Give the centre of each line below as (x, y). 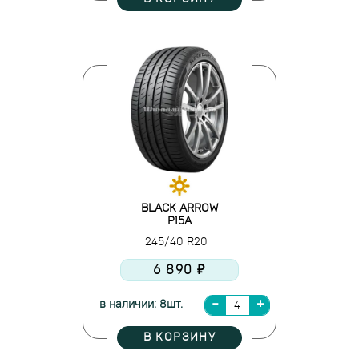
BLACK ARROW (179, 208)
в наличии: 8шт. (141, 305)
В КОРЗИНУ (179, 337)
